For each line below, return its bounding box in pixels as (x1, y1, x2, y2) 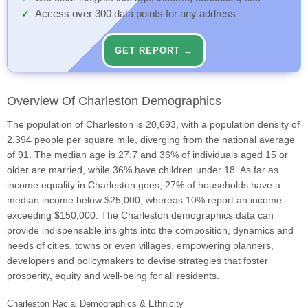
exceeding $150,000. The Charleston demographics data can (7, 210, 274, 221)
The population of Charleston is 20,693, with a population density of (7, 119, 300, 131)
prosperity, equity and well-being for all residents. (7, 270, 219, 282)
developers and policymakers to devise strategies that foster (7, 255, 268, 267)
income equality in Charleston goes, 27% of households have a (7, 179, 280, 191)
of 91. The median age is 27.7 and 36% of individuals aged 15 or (7, 149, 288, 161)
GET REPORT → (115, 45, 193, 56)
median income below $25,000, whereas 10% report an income (7, 195, 282, 206)
